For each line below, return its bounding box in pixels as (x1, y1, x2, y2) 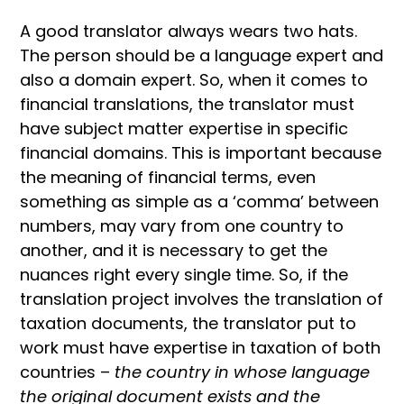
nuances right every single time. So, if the (20, 262, 348, 286)
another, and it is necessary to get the (20, 238, 327, 262)
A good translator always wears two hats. (20, 19, 357, 42)
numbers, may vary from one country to (20, 214, 344, 237)
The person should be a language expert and (20, 43, 383, 67)
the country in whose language (115, 360, 370, 383)
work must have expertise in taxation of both (20, 335, 381, 359)
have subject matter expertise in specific (20, 116, 348, 140)
